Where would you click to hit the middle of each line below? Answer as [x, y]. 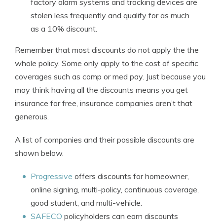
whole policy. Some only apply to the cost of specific [107, 63]
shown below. [39, 153]
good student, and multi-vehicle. [86, 203]
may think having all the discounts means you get [101, 90]
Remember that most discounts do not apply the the [107, 50]
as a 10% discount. [64, 29]
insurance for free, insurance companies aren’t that [104, 103]
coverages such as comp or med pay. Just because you [110, 76]
